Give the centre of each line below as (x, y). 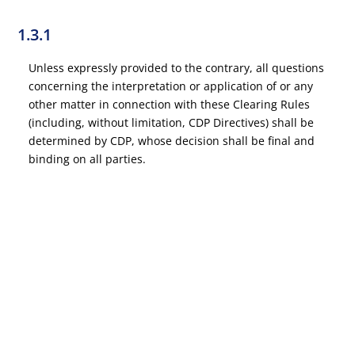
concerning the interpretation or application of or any (171, 86)
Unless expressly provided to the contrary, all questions (177, 68)
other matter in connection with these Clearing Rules (170, 104)
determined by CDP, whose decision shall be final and (172, 141)
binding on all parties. (88, 159)
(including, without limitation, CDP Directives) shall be (172, 122)
